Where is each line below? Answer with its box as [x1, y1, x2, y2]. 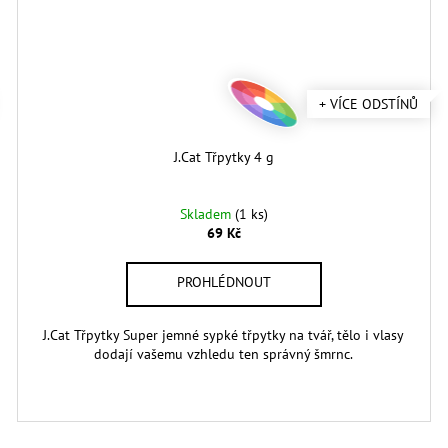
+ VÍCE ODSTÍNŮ [319, 95, 419, 114]
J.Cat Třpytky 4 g [173, 148, 274, 167]
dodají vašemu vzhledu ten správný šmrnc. [94, 345, 354, 364]
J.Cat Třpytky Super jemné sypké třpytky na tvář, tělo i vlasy [43, 326, 405, 345]
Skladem [179, 205, 235, 224]
